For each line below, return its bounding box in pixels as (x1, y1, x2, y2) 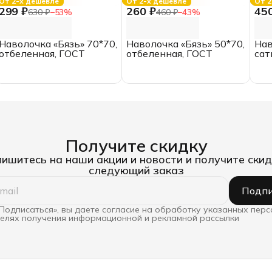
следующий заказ (88, 163, 184, 177)
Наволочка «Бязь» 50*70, (126, 37, 245, 50)
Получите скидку (65, 134, 207, 156)
